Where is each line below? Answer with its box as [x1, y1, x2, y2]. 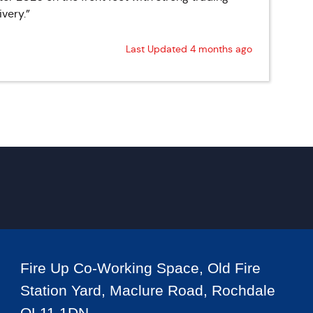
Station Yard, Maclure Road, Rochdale [20, 282, 275, 298]
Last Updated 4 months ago [125, 43, 252, 55]
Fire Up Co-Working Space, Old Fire [20, 260, 261, 276]
